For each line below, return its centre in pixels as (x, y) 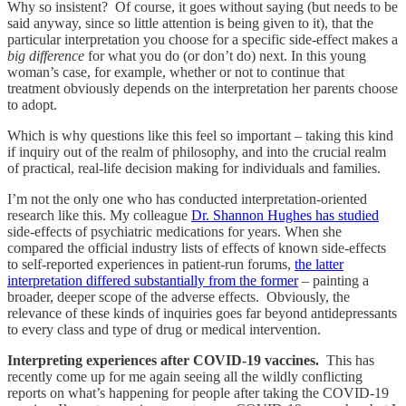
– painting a (333, 280)
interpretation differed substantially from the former (153, 280)
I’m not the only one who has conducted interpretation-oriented (187, 198)
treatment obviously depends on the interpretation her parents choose (203, 88)
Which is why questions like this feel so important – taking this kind (200, 135)
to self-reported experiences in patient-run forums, (151, 264)
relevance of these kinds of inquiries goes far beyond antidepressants (202, 313)
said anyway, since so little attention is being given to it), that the (190, 23)
